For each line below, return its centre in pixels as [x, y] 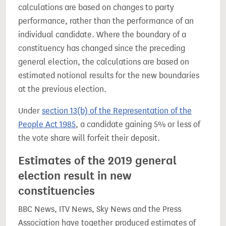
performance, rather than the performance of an [106, 21]
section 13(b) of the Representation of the [117, 111]
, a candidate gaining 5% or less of [138, 124]
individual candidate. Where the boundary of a [102, 35]
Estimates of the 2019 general [97, 160]
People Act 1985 [47, 124]
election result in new [75, 176]
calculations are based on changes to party [96, 7]
